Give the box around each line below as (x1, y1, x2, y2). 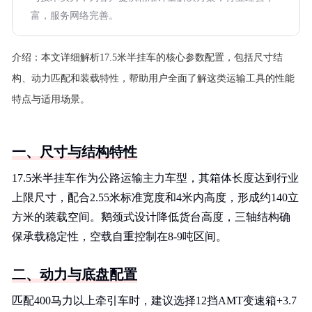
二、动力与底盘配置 (12, 267, 137, 282)
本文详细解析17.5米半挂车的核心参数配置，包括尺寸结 (41, 52, 283, 63)
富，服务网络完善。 (31, 10, 118, 21)
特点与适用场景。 (12, 94, 90, 104)
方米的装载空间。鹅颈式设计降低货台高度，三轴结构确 (12, 211, 290, 223)
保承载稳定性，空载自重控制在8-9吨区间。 (12, 231, 227, 242)
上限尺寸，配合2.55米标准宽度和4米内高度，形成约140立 (12, 192, 299, 203)
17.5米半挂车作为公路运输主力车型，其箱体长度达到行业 (12, 172, 299, 184)
